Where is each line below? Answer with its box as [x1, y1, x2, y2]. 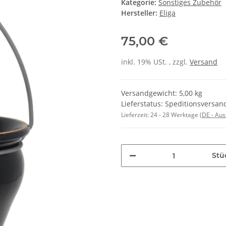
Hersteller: [121, 8, 157, 18]
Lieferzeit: [121, 110, 150, 120]
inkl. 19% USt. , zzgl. [121, 57, 190, 67]
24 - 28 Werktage [150, 110, 200, 120]
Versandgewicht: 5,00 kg [121, 88, 202, 98]
